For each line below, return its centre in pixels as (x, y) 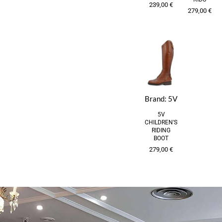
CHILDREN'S (161, 123)
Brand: (156, 99)
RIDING (161, 131)
